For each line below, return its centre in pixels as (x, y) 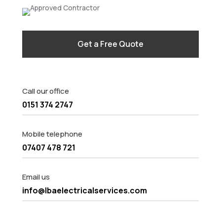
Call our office (45, 91)
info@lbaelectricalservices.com (84, 190)
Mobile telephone (52, 134)
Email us (36, 177)
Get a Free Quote (110, 44)
